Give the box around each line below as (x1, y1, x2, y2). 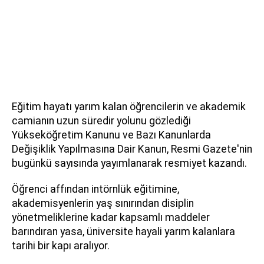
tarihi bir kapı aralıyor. (12, 240, 110, 252)
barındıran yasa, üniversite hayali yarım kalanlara (12, 226, 235, 238)
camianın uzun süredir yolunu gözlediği (12, 115, 191, 127)
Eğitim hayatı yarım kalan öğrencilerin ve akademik (12, 101, 246, 113)
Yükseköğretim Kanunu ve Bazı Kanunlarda (12, 129, 211, 141)
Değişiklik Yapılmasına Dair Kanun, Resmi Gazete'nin (12, 143, 252, 156)
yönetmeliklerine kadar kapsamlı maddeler (12, 212, 210, 224)
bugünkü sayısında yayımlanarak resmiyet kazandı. (12, 157, 247, 170)
